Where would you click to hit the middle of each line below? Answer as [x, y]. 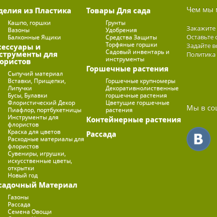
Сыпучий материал [36, 73]
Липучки [20, 88]
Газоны [18, 197]
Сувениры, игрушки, [37, 153]
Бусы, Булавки [28, 95]
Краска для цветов [34, 131]
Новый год [23, 175]
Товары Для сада [119, 10]
